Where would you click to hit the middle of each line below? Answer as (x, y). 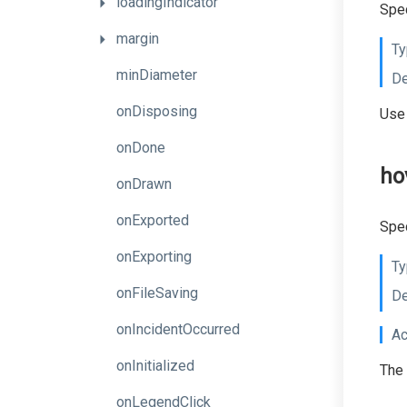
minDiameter (157, 75)
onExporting (154, 257)
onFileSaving (157, 293)
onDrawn (144, 184)
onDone (141, 148)
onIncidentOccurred (178, 329)
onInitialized (155, 366)
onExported (153, 220)
